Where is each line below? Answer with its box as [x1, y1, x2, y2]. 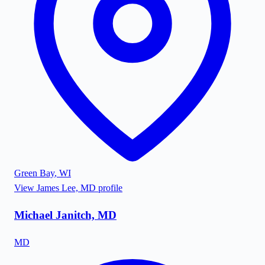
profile [96, 183, 122, 193]
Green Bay [14, 168, 54, 179]
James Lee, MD [37, 183, 96, 193]
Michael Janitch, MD [14, 209, 117, 222]
